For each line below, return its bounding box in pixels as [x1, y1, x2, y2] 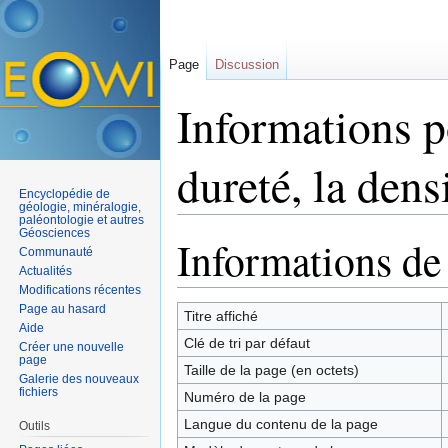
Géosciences [19, 225, 91, 240]
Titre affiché [183, 307, 258, 324]
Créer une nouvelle [19, 339, 125, 354]
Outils [19, 418, 51, 433]
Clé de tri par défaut [183, 334, 310, 351]
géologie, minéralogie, [19, 199, 142, 214]
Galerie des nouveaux [19, 371, 140, 386]
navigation [229, 214, 294, 231]
